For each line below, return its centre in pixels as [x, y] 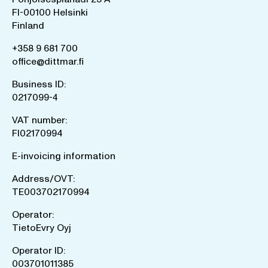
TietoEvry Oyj [42, 228]
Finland [28, 25]
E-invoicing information [64, 156]
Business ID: [39, 84]
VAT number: [39, 120]
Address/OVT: [43, 179]
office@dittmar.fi [48, 61]
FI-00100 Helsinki [50, 12]
